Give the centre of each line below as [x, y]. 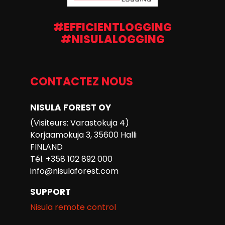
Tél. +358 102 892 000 [71, 159]
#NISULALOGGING [113, 39]
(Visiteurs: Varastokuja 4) [79, 123]
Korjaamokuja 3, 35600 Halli [83, 135]
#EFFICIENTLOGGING [113, 27]
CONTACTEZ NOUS [81, 82]
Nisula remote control [73, 207]
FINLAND [46, 147]
